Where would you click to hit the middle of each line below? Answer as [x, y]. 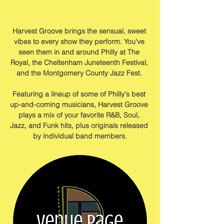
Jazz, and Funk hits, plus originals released [80, 125]
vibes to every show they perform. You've [80, 41]
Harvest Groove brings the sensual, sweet [80, 31]
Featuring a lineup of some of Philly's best [80, 94]
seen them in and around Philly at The [80, 52]
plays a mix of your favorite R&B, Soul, [80, 115]
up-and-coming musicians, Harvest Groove [80, 104]
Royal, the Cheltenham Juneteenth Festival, [80, 62]
